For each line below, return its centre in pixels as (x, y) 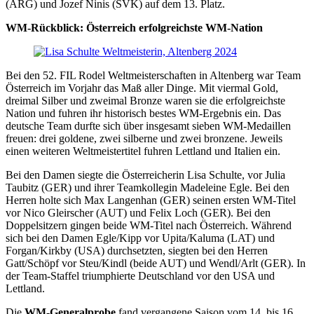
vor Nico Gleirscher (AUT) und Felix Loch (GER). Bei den (138, 213)
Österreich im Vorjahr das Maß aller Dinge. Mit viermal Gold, (142, 88)
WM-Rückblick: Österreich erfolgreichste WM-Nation (134, 28)
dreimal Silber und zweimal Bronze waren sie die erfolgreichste (145, 101)
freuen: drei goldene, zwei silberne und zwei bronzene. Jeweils (144, 138)
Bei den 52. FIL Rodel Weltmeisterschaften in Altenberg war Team (153, 75)
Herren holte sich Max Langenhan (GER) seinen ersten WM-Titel (151, 200)
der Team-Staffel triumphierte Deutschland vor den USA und (140, 276)
